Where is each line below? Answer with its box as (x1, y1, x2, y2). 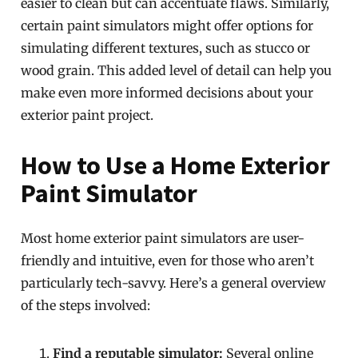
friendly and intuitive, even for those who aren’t (21, 253, 315, 268)
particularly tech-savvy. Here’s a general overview (21, 275, 327, 291)
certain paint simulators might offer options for (21, 18, 314, 34)
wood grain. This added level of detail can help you (21, 62, 332, 78)
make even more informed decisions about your (21, 85, 314, 101)
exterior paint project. (21, 107, 154, 123)
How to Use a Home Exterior (21, 149, 331, 181)
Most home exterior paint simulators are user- (21, 230, 305, 246)
